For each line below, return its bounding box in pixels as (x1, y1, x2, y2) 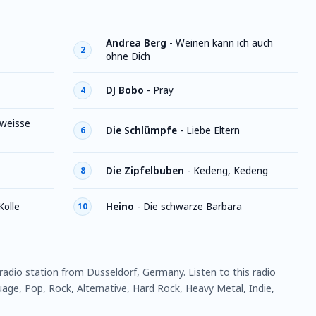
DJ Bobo (106, 83, 144, 97)
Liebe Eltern (186, 123, 240, 137)
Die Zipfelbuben (106, 164, 184, 177)
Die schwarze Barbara (143, 200, 242, 213)
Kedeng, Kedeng (193, 164, 268, 177)
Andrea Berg (106, 37, 166, 49)
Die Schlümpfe (106, 123, 177, 137)
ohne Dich (106, 50, 150, 63)
